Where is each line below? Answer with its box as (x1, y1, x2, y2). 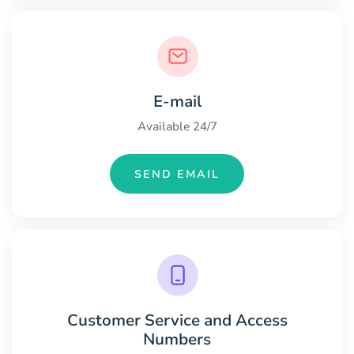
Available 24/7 (137, 119, 217, 135)
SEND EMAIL (134, 166, 220, 182)
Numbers (143, 328, 211, 350)
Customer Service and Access (66, 309, 288, 331)
